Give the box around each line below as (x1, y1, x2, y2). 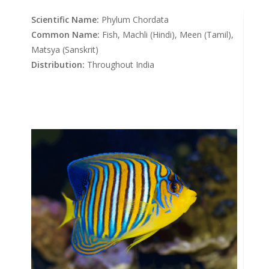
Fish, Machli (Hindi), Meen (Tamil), (100, 29, 234, 41)
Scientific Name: (31, 14, 100, 26)
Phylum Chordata (99, 14, 169, 26)
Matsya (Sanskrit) (31, 44, 99, 56)
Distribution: (31, 59, 85, 71)
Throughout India (85, 59, 155, 71)
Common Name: (31, 29, 100, 41)
